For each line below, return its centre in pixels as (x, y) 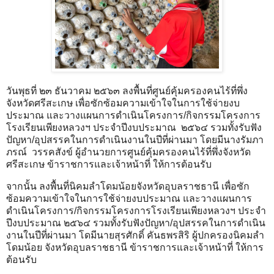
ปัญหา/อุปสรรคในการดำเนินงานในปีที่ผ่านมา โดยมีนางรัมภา (135, 139)
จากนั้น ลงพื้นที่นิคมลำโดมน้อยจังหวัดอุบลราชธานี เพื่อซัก (128, 186)
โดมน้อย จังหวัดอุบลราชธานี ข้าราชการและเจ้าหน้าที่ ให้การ (135, 247)
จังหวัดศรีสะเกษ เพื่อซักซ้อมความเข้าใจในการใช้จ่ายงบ (123, 103)
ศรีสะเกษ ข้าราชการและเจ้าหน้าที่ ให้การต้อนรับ (110, 164)
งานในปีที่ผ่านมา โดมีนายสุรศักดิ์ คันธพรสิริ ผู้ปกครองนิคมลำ (135, 235)
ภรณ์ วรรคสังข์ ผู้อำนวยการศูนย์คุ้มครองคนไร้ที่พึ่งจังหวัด (128, 152)
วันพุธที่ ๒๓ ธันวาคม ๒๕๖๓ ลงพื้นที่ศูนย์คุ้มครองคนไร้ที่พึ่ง (127, 91)
